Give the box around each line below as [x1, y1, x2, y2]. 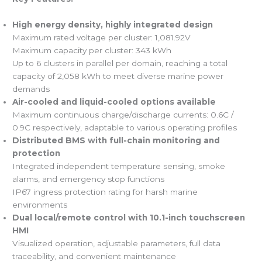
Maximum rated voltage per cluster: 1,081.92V [12, 32, 191, 42]
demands [12, 84, 50, 94]
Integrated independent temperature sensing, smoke [12, 161, 226, 171]
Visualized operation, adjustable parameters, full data [12, 238, 221, 248]
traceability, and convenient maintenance [12, 251, 177, 261]
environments [12, 199, 68, 209]
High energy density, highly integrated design [12, 19, 213, 29]
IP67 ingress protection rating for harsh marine [12, 187, 198, 196]
